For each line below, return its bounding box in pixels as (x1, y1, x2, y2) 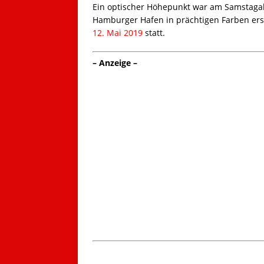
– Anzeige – (93, 57, 140, 69)
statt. (143, 27, 165, 39)
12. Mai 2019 (93, 27, 143, 39)
